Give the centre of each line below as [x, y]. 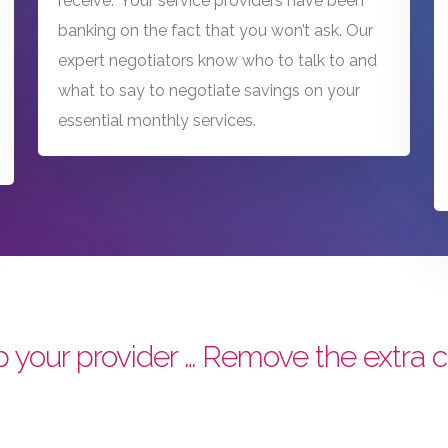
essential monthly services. [157, 121]
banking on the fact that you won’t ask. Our [216, 31]
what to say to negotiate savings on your [209, 91]
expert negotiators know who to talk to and [218, 61]
